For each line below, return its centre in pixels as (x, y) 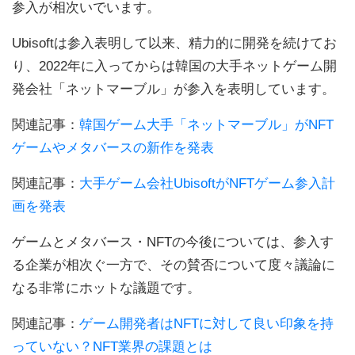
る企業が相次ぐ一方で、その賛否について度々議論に (174, 265)
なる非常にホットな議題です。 (106, 288)
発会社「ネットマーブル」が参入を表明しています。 (174, 89)
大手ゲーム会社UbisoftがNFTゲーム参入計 (207, 183)
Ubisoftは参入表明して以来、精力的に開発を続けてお (174, 43)
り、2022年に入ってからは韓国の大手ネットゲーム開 (174, 66)
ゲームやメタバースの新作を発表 (113, 147)
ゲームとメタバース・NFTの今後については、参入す (173, 242)
